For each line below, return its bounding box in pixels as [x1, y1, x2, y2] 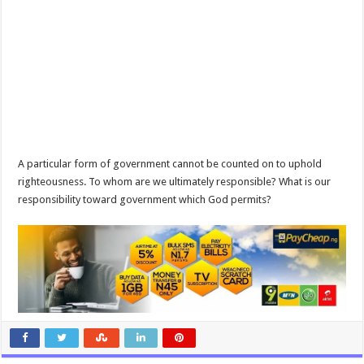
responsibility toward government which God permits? [18, 193, 272, 206]
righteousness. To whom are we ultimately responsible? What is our [18, 175, 331, 188]
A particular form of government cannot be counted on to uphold [18, 158, 323, 170]
